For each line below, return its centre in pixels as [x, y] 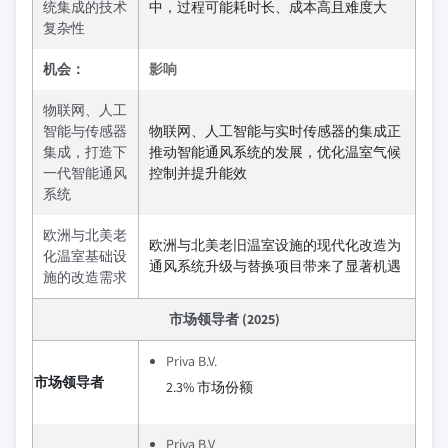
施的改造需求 [85, 277]
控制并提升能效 [198, 173]
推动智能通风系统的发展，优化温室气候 [275, 152]
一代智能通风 [85, 173]
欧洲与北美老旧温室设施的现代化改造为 [275, 245]
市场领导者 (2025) [224, 319]
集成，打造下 [85, 152]
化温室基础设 [85, 256]
